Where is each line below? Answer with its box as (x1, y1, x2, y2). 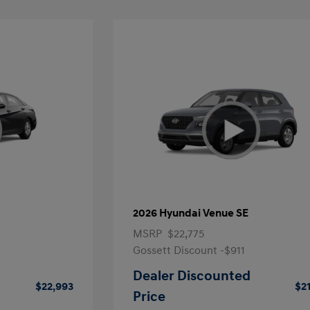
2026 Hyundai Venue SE (133, 206, 249, 220)
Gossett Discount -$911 (133, 244, 246, 257)
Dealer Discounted (133, 268, 251, 284)
